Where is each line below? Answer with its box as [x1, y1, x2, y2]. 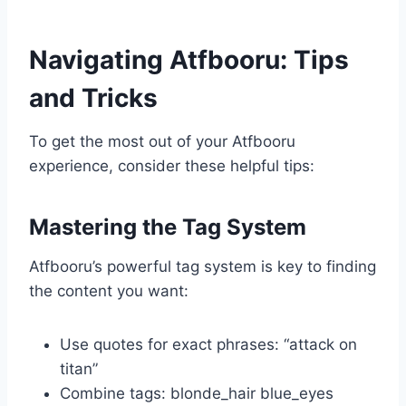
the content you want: [29, 282, 188, 301]
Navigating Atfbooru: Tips [29, 44, 349, 76]
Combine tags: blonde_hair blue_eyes [60, 384, 333, 403]
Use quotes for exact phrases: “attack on [60, 335, 357, 354]
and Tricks [29, 82, 158, 114]
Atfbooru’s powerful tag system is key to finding [29, 257, 376, 276]
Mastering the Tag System [29, 214, 306, 241]
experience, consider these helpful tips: [29, 157, 314, 176]
